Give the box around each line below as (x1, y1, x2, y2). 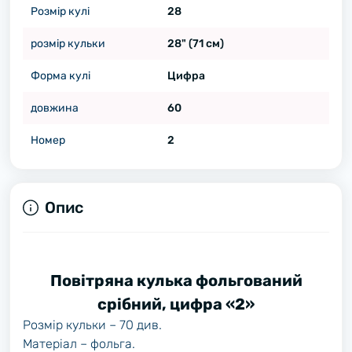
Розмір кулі (31, 5, 90, 18)
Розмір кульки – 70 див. (23, 317, 162, 332)
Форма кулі (31, 69, 90, 82)
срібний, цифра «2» (97, 295, 255, 313)
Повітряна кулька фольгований (49, 271, 302, 290)
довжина (31, 101, 79, 115)
